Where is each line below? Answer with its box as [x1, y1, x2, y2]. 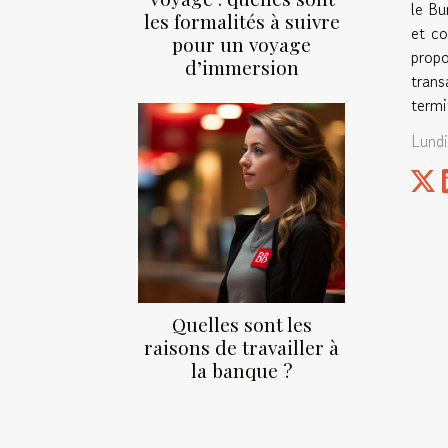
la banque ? [190, 357, 293, 384]
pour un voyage [172, 31, 311, 58]
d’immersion [184, 54, 299, 81]
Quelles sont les [171, 311, 312, 338]
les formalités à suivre [143, 8, 340, 35]
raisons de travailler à [144, 334, 339, 361]
